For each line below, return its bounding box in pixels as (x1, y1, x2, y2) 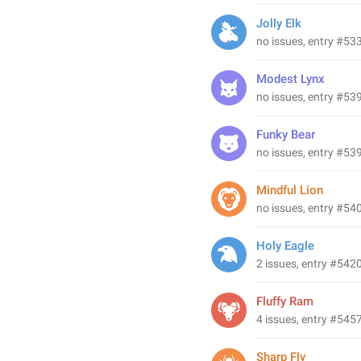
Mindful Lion (256, 183, 323, 197)
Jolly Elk (256, 16, 301, 31)
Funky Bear (256, 127, 315, 142)
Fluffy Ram (256, 294, 313, 309)
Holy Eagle (256, 239, 314, 253)
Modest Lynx (256, 72, 325, 86)
